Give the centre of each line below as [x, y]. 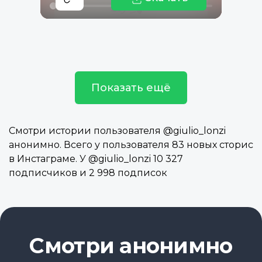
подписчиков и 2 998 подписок [88, 173]
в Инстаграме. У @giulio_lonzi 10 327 [96, 159]
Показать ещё [131, 88]
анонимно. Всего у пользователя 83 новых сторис [131, 145]
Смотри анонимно [131, 246]
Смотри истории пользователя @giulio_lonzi [117, 131]
